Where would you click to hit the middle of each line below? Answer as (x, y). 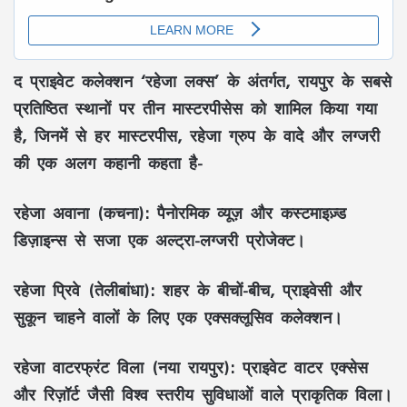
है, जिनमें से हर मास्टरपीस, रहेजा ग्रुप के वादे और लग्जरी (197, 136)
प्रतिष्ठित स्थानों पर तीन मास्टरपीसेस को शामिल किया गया (195, 109)
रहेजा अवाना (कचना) (79, 213)
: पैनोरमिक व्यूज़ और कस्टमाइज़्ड (245, 213)
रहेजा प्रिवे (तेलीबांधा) (82, 290)
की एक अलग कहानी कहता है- (108, 163)
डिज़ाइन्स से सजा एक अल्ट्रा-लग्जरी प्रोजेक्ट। (159, 240)
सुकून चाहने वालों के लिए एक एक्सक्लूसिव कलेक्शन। (178, 318)
